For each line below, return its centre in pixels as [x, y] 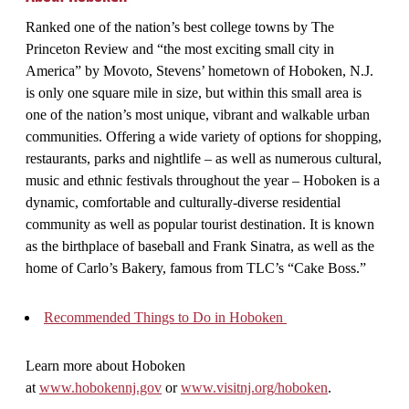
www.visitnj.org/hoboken [254, 387]
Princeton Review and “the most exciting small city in [180, 48]
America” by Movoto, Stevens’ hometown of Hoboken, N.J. [199, 70]
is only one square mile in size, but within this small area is [194, 92]
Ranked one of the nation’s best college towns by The [180, 26]
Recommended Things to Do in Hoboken [165, 317]
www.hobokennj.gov [100, 387]
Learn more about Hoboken [105, 365]
